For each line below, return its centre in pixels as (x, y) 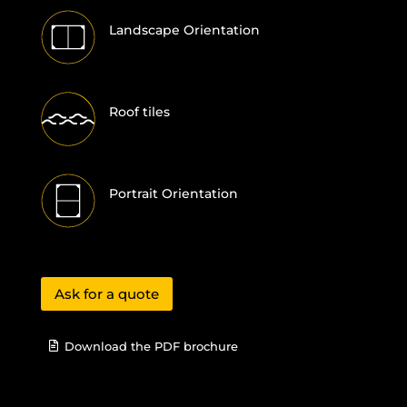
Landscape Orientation (184, 30)
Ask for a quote (106, 293)
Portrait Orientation (173, 193)
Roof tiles (139, 111)
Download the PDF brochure (151, 346)
